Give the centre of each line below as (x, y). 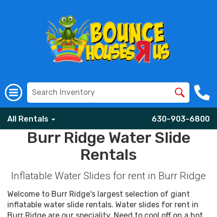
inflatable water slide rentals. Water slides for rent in (103, 205)
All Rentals (29, 119)
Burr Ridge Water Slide (108, 138)
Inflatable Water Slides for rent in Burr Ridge (108, 176)
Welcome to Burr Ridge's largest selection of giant (99, 194)
